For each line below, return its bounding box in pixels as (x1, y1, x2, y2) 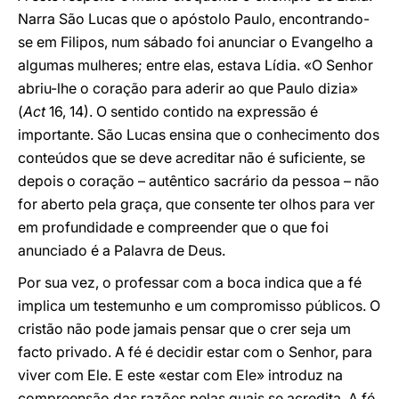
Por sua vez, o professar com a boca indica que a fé (18, 273, 362, 291)
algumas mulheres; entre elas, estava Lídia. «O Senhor (18, 56, 373, 74)
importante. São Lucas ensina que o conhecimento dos (18, 126, 379, 143)
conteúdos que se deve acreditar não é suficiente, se (18, 149, 365, 167)
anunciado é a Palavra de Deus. (18, 241, 225, 259)
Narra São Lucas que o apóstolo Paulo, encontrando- (18, 10, 370, 28)
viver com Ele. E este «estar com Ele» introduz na (18, 366, 343, 384)
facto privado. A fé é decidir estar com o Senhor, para (18, 343, 372, 361)
